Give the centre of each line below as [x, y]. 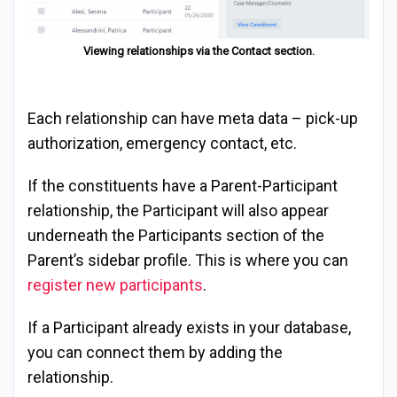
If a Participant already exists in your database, [189, 328]
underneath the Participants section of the [176, 236]
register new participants [115, 285]
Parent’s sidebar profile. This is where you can [188, 261]
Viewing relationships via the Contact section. [198, 51]
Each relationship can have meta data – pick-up [193, 119]
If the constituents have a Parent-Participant [183, 186]
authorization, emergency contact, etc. [162, 144]
